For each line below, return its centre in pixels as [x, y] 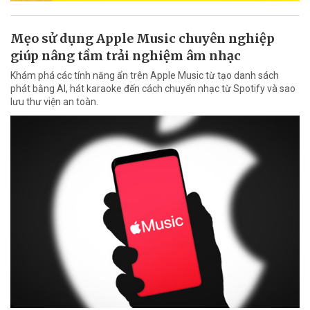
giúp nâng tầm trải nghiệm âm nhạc [126, 55]
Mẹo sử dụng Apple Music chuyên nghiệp [143, 38]
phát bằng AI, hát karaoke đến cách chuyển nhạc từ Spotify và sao [153, 88]
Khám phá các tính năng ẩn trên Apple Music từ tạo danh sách [145, 75]
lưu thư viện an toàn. [54, 101]
